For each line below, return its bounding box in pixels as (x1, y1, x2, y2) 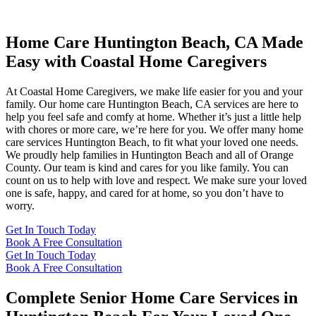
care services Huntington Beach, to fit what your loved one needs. (6, 135, 298, 148)
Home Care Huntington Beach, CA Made (6, 32, 303, 51)
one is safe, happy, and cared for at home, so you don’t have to (6, 186, 284, 199)
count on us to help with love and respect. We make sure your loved (6, 174, 307, 186)
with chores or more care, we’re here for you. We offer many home (6, 123, 303, 135)
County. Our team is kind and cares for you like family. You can (6, 161, 288, 174)
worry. (6, 199, 35, 212)
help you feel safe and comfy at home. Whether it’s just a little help (6, 110, 301, 123)
